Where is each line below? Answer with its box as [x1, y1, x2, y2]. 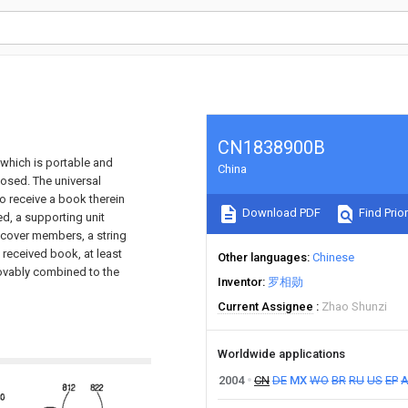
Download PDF [240, 206, 321, 220]
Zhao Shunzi [321, 300, 387, 313]
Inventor [218, 275, 262, 289]
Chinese [312, 250, 354, 264]
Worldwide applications [218, 347, 345, 361]
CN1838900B [218, 137, 325, 158]
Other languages [218, 250, 307, 264]
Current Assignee [218, 300, 313, 313]
